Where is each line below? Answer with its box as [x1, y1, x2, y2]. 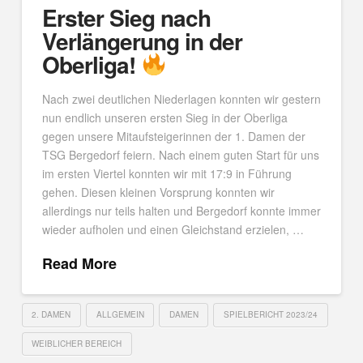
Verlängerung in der [41, 23, 243, 58]
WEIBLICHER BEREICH [32, 337, 122, 349]
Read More [41, 253, 117, 275]
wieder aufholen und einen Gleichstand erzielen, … [41, 221, 304, 238]
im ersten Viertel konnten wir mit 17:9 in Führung [41, 165, 292, 182]
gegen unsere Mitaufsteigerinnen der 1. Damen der [41, 128, 305, 145]
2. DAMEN [32, 308, 71, 320]
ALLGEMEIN [96, 308, 144, 320]
